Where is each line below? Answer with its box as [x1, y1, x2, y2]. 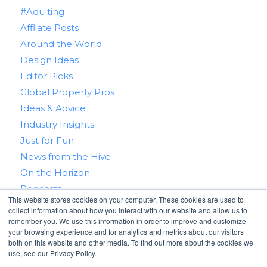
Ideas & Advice [20, 102, 86, 114]
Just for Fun [20, 134, 74, 146]
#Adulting [20, 5, 64, 17]
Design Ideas [20, 54, 79, 66]
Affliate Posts [20, 21, 79, 33]
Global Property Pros [20, 86, 114, 98]
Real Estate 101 [20, 198, 87, 210]
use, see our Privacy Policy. [8, 248, 97, 258]
